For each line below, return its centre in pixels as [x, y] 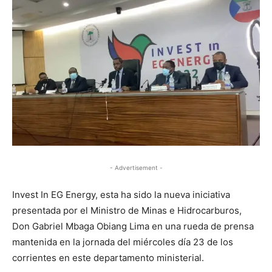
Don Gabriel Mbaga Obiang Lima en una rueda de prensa [133, 226]
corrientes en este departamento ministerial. [108, 257]
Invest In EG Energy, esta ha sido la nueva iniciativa [121, 194]
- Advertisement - [136, 167]
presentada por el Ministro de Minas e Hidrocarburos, [127, 210]
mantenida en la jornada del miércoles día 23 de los [123, 242]
